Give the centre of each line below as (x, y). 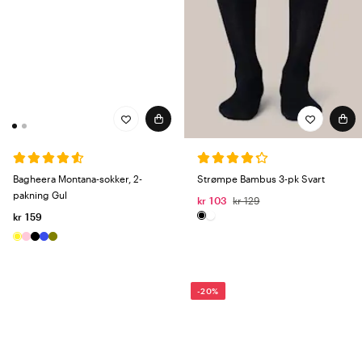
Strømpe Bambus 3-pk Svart (261, 179)
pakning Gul (40, 195)
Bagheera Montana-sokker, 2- (78, 179)
